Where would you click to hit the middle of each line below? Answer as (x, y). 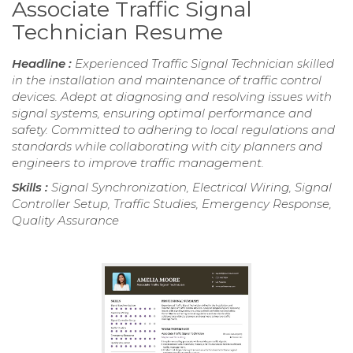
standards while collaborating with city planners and (167, 147)
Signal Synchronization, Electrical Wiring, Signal (191, 188)
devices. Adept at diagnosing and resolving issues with (172, 97)
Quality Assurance (65, 221)
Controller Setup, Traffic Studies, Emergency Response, (172, 204)
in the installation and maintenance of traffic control (167, 80)
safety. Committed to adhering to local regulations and (173, 130)
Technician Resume (117, 32)
